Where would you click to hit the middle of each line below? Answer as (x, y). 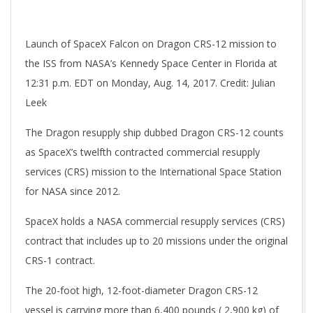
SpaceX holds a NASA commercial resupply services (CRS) (155, 221)
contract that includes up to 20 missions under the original (156, 241)
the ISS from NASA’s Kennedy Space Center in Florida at (151, 63)
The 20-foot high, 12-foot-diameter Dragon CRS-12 (141, 290)
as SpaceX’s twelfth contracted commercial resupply (143, 152)
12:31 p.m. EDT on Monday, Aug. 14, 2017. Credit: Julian (150, 83)
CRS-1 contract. (60, 260)
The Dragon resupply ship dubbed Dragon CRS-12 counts (154, 132)
